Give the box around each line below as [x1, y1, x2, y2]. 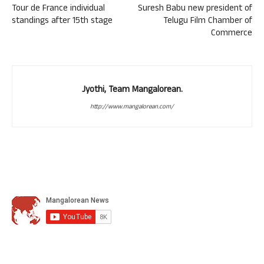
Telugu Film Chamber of [163, 14, 252, 29]
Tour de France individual [12, 2, 105, 16]
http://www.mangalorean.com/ [90, 102, 174, 113]
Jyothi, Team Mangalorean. [81, 83, 183, 98]
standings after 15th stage [12, 14, 113, 29]
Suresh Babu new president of [138, 2, 252, 16]
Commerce [211, 27, 252, 41]
